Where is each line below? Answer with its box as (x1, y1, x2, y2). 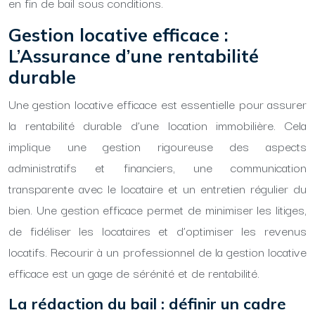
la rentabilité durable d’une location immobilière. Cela (8, 115, 307, 134)
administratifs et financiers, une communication (8, 157, 307, 176)
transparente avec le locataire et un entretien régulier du (8, 179, 307, 198)
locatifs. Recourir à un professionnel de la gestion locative (8, 242, 307, 261)
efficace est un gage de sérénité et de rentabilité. (8, 263, 259, 282)
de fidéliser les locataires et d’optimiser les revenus (8, 221, 307, 240)
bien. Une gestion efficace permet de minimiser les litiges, (8, 200, 307, 219)
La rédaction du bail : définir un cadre (8, 294, 286, 314)
